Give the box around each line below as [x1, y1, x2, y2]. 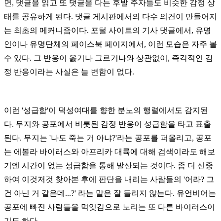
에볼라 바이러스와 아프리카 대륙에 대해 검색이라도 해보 [14, 147, 215, 156]
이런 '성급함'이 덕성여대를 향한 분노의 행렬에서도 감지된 [4, 106, 208, 114]
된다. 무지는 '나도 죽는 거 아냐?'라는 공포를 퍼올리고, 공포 [4, 133, 212, 142]
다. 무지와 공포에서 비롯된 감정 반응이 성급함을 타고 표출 [4, 119, 211, 128]
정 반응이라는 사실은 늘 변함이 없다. [4, 67, 134, 76]
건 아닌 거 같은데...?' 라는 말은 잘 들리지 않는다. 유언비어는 [4, 188, 216, 197]
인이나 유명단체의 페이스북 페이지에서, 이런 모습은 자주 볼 [4, 39, 217, 48]
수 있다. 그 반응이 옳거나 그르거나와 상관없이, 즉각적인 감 [4, 53, 213, 62]
